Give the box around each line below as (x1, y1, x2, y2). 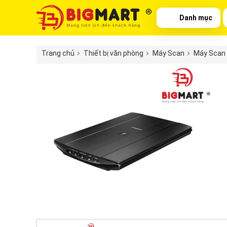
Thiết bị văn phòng (84, 49, 143, 57)
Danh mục (179, 13, 212, 22)
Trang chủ (42, 49, 74, 57)
